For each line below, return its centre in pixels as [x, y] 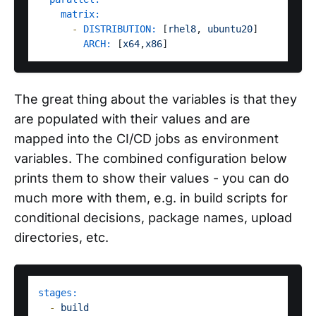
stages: [58, 293]
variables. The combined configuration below [151, 159]
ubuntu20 [230, 29]
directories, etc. [61, 238]
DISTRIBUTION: [120, 29]
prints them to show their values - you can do [152, 178]
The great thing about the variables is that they [156, 99]
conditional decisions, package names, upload [153, 218]
